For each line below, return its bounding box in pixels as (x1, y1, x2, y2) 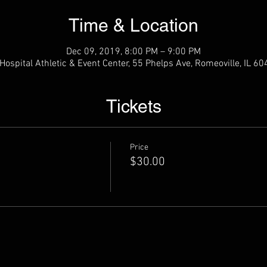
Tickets (105, 96, 162, 117)
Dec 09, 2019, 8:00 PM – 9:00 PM (66, 46, 201, 58)
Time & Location (69, 15, 198, 36)
